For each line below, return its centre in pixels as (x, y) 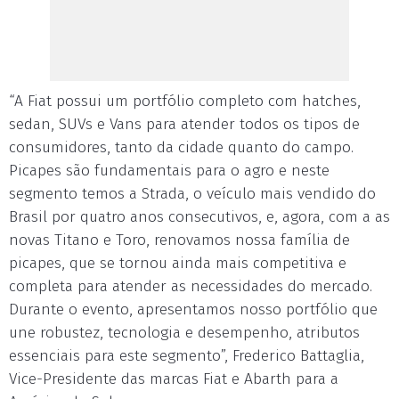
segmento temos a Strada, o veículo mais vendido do (192, 194)
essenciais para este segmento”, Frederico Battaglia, (187, 356)
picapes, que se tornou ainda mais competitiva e (178, 263)
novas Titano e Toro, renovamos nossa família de (179, 240)
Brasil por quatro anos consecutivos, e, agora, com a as (199, 217)
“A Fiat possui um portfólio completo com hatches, (185, 101)
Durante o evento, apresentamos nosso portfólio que (193, 309)
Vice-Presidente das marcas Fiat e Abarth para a (174, 379)
